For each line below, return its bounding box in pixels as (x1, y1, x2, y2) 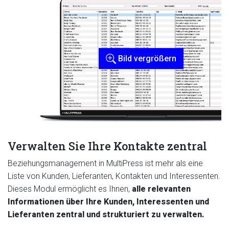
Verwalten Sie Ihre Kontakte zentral (8, 139, 207, 154)
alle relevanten (132, 184, 191, 194)
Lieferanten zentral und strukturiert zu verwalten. (8, 210, 204, 220)
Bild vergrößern (116, 53, 177, 63)
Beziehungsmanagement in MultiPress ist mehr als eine (8, 158, 203, 169)
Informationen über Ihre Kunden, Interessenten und (8, 197, 209, 207)
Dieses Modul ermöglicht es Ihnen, (8, 184, 132, 194)
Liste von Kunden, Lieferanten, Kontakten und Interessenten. (8, 171, 220, 181)
